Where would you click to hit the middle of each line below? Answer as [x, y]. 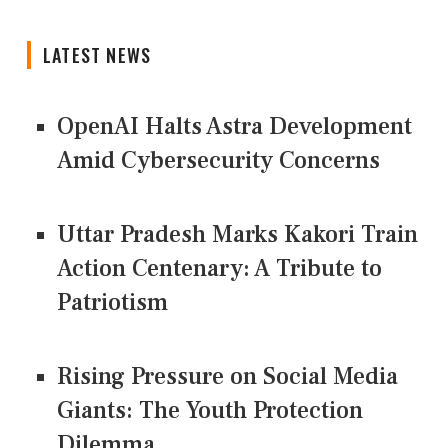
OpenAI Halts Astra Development [234, 127]
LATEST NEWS [97, 55]
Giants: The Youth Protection [210, 411]
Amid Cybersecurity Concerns [218, 161]
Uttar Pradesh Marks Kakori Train [237, 235]
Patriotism [112, 303]
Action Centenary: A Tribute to [219, 269]
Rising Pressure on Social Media [227, 377]
